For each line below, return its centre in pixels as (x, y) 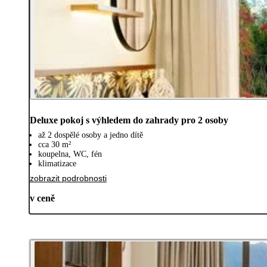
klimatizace (57, 163)
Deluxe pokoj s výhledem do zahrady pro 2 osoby (129, 120)
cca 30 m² (55, 144)
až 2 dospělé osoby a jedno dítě (91, 135)
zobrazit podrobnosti (68, 178)
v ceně (42, 198)
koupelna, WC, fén (70, 154)
